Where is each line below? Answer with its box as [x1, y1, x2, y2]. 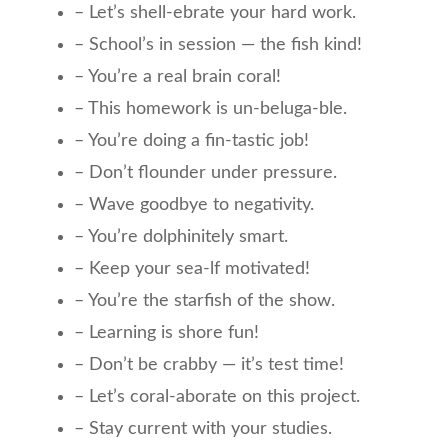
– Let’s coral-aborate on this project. [74, 387, 360, 406]
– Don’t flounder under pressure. [74, 163, 337, 182]
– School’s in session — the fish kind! [74, 35, 362, 54]
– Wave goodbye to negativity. [74, 195, 314, 214]
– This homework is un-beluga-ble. [74, 99, 347, 118]
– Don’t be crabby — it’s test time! [74, 355, 344, 374]
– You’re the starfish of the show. [74, 291, 335, 310]
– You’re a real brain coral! [74, 67, 281, 86]
